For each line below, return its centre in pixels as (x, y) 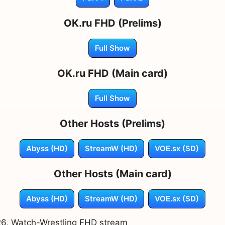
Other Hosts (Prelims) (113, 123)
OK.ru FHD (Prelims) (113, 23)
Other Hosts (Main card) (113, 174)
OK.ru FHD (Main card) (113, 73)
